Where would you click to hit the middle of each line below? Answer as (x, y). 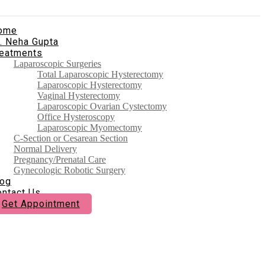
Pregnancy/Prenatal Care (60, 159)
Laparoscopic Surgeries (57, 64)
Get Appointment (41, 204)
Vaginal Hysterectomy (79, 96)
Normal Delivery (45, 149)
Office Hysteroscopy (76, 117)
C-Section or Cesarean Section (71, 138)
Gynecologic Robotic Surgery (70, 170)
